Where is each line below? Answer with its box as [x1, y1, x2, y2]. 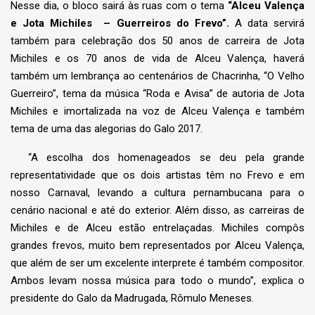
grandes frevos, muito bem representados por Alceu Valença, [11, 239, 304, 252]
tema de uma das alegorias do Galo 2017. [11, 122, 202, 136]
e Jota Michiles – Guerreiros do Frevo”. [11, 17, 235, 30]
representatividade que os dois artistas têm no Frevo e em [11, 169, 304, 182]
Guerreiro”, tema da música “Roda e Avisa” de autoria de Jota [11, 87, 304, 101]
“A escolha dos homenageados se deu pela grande [11, 151, 304, 165]
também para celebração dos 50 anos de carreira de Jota [11, 34, 304, 48]
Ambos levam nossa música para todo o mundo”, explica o [11, 274, 304, 288]
